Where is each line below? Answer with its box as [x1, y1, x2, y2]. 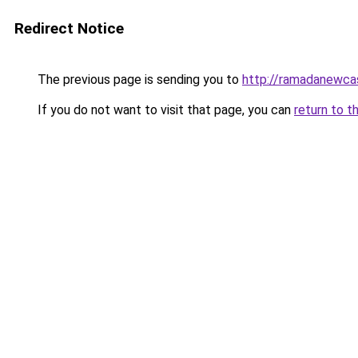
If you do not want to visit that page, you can [34, 102, 294, 117]
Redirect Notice [14, 19, 124, 38]
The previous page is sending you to [34, 72, 242, 87]
